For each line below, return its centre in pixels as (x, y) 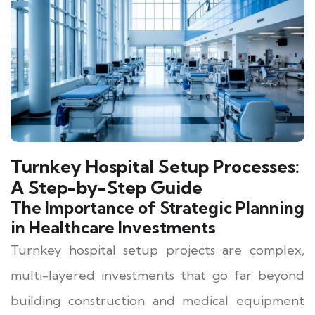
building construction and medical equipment (157, 300)
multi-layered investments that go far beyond (157, 275)
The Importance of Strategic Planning (157, 207)
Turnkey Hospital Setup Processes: (155, 166)
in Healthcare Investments (113, 227)
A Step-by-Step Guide (107, 187)
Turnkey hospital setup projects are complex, (157, 250)
